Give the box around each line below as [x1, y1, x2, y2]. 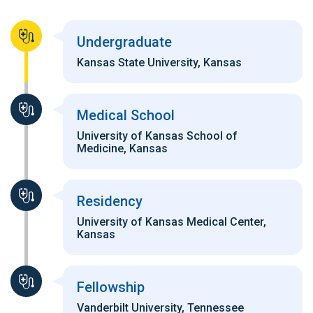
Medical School [77, 107, 175, 124]
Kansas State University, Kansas [77, 56, 242, 70]
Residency [77, 193, 143, 210]
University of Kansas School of [77, 129, 238, 143]
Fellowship [77, 279, 145, 296]
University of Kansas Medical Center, [77, 215, 266, 229]
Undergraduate [77, 34, 172, 51]
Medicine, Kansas [77, 142, 168, 156]
